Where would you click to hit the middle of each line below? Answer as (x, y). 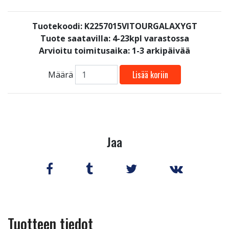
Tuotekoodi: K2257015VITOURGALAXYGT (114, 26)
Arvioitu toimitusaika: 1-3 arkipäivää (114, 51)
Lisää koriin (151, 75)
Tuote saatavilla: (76, 38)
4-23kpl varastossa (151, 38)
